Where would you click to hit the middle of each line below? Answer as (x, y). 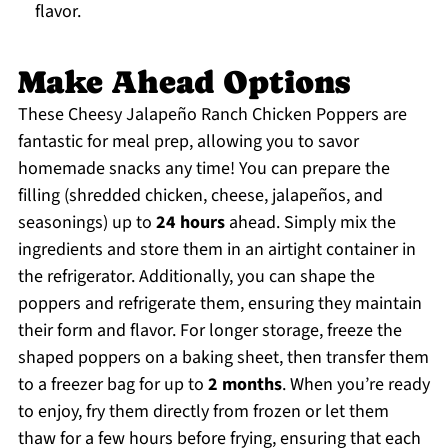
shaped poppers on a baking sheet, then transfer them (223, 358)
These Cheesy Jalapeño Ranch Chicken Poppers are (212, 115)
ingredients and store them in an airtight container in (216, 250)
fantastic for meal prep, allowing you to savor (188, 142)
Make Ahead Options (183, 82)
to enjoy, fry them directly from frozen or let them (203, 412)
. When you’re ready (355, 385)
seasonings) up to (86, 223)
